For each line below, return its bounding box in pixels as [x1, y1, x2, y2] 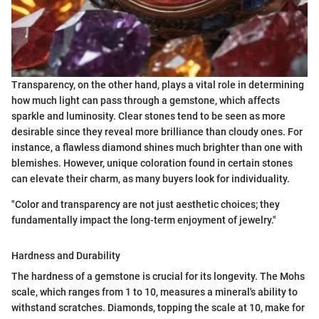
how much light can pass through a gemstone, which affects [11, 95, 280, 107]
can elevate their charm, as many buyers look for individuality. [11, 173, 290, 185]
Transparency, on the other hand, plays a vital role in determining [11, 79, 304, 91]
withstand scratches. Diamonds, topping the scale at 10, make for [11, 302, 305, 314]
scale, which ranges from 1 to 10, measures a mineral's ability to [11, 286, 298, 298]
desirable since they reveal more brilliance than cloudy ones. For [11, 126, 303, 138]
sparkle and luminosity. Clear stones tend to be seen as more [11, 110, 286, 122]
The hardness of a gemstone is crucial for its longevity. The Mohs [11, 271, 305, 283]
